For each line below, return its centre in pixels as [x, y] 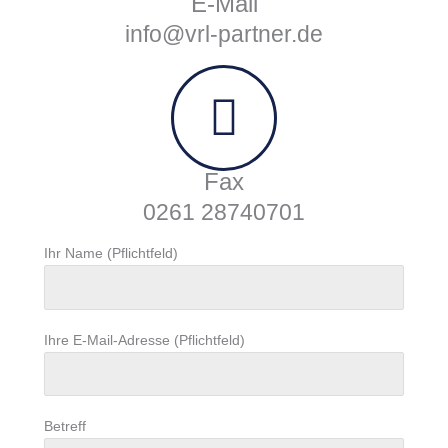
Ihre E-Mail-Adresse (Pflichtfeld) [145, 340]
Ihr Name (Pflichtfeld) [111, 254]
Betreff [65, 427]
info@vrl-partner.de [224, 34]
